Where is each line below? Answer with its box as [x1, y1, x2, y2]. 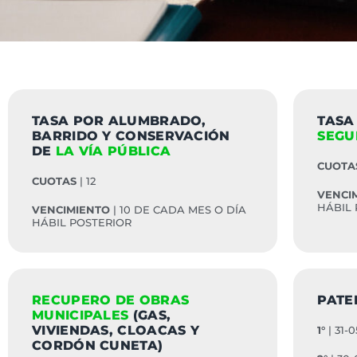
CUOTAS [32, 175, 76, 187]
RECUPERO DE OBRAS [32, 292, 190, 308]
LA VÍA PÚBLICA [51, 143, 171, 159]
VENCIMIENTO [32, 203, 110, 216]
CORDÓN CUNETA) [32, 338, 163, 353]
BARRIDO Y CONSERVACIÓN [32, 128, 230, 143]
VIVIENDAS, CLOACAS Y [32, 323, 200, 338]
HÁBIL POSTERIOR [32, 216, 131, 229]
